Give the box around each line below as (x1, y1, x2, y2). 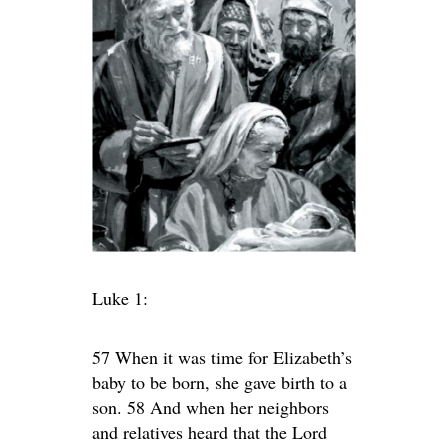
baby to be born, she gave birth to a (92, 369, 347, 394)
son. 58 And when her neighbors (92, 394, 329, 419)
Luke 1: (92, 285, 148, 310)
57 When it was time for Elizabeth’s (92, 344, 352, 369)
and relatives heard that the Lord (92, 419, 327, 444)
